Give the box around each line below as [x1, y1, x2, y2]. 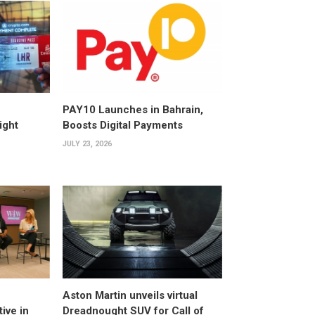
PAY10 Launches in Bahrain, [62, 103, 203, 117]
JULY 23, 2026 [62, 139, 112, 149]
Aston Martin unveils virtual [62, 289, 198, 302]
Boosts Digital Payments [62, 119, 183, 132]
